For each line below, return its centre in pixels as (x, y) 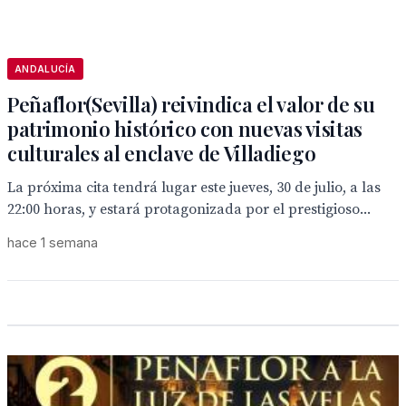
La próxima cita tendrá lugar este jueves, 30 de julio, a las (194, 188)
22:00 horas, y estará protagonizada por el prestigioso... (189, 209)
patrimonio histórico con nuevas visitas (185, 129)
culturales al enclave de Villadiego (162, 153)
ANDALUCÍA (45, 69)
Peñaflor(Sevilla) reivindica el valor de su (191, 104)
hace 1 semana (53, 242)
